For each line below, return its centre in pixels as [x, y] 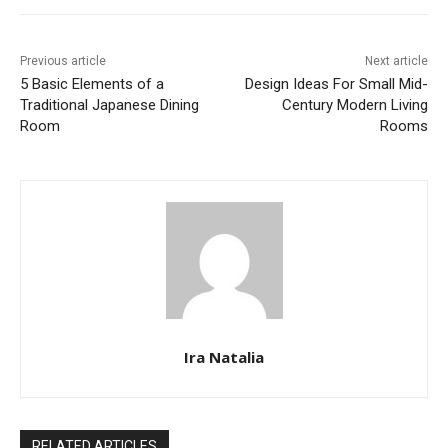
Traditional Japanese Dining [109, 104]
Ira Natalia [224, 356]
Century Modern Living [354, 104]
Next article [396, 60]
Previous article [63, 60]
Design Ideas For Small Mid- [336, 83]
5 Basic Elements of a [92, 83]
